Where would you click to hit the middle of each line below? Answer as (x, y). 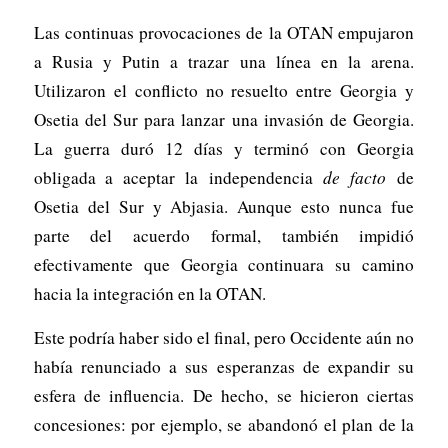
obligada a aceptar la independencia (178, 178)
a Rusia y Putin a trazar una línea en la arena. (224, 62)
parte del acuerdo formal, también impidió (224, 236)
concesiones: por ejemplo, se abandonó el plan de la (224, 424)
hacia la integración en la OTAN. (149, 294)
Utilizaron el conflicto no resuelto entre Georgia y (224, 91)
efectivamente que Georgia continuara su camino (224, 265)
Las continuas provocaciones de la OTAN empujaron (224, 33)
